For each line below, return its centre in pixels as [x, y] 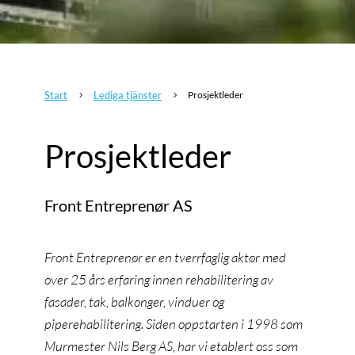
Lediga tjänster [128, 95]
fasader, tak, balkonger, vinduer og [134, 301]
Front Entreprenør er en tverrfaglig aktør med [165, 257]
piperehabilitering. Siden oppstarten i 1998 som [174, 323]
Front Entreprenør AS [118, 205]
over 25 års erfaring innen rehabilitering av [159, 279]
